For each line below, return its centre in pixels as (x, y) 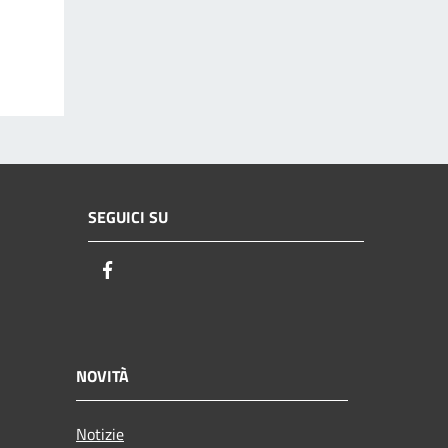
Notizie (100, 433)
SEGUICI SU (128, 217)
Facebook (155, 271)
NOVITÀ (102, 375)
